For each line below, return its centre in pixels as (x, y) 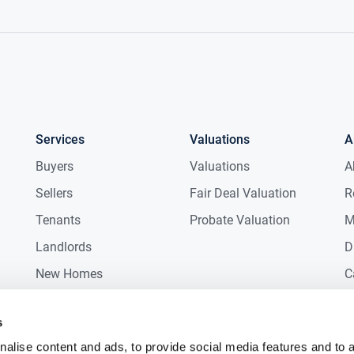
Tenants (58, 220)
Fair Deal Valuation (243, 194)
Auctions (60, 328)
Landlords (64, 247)
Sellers (55, 194)
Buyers (55, 167)
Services (60, 140)
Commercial (70, 301)
